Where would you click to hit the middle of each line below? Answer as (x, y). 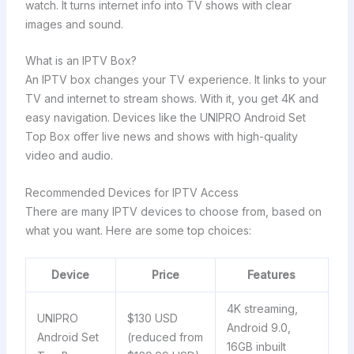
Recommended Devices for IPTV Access (132, 192)
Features (272, 275)
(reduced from (165, 337)
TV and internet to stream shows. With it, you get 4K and (171, 99)
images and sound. (74, 24)
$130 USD (152, 318)
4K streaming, (262, 309)
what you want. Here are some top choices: (138, 230)
